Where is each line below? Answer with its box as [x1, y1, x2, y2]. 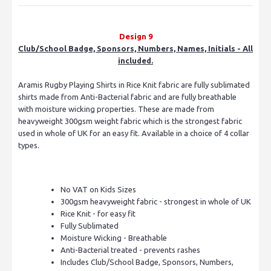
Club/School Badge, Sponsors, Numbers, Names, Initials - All [18, 44, 253, 53]
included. [118, 56, 153, 65]
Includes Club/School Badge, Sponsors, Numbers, [60, 257, 233, 266]
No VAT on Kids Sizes [60, 184, 136, 194]
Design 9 [119, 31, 152, 41]
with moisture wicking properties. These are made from [18, 104, 214, 113]
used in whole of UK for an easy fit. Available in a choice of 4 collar [18, 128, 249, 137]
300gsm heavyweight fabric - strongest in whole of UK [60, 197, 251, 206]
